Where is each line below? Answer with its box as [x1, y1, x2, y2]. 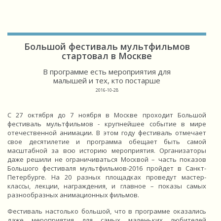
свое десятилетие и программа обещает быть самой [7, 137, 206, 146]
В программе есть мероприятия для [43, 67, 171, 76]
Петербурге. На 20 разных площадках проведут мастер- [7, 173, 206, 182]
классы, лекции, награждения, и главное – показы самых [7, 182, 206, 190]
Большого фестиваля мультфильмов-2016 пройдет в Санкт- [7, 164, 206, 173]
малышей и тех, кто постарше [53, 75, 160, 85]
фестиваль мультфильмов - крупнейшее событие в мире [7, 119, 206, 128]
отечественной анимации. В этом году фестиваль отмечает [7, 128, 206, 137]
